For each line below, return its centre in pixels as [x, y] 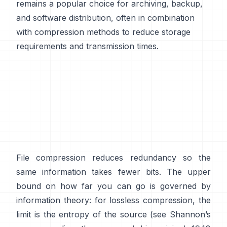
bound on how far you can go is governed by [113, 186]
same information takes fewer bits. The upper [113, 172]
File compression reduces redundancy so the [113, 158]
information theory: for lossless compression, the [113, 200]
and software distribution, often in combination [105, 18]
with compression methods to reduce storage [103, 32]
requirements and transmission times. [87, 46]
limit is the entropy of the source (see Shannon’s [113, 214]
